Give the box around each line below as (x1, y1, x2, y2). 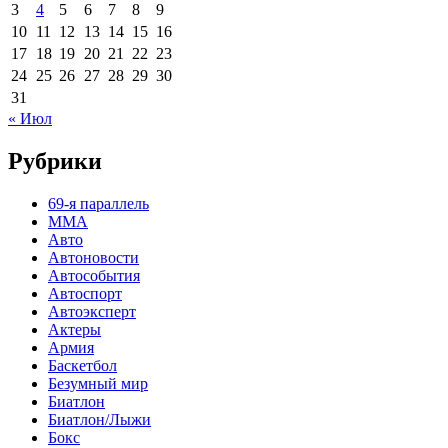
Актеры (48, 321, 101, 339)
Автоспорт (48, 285, 122, 303)
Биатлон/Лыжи (48, 411, 151, 429)
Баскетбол (48, 357, 117, 375)
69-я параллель (48, 195, 149, 213)
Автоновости (48, 249, 139, 267)
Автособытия (48, 267, 140, 285)
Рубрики (8, 148, 102, 175)
